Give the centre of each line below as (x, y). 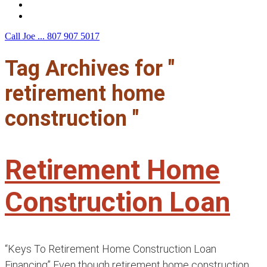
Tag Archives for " (90, 69)
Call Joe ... (25, 36)
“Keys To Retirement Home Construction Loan (111, 249)
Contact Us (52, 16)
